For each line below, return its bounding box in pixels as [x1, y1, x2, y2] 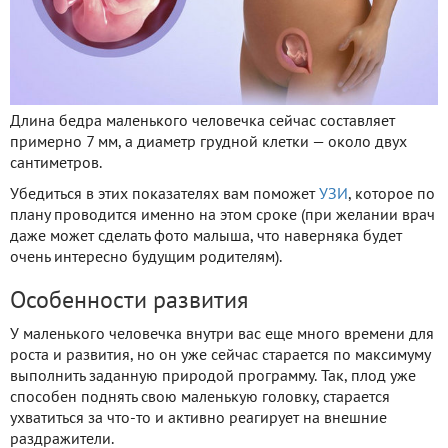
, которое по [348, 187, 435, 202]
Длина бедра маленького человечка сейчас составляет [10, 114, 395, 129]
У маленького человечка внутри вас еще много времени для [10, 327, 434, 342]
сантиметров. [10, 156, 102, 171]
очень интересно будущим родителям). [10, 250, 282, 265]
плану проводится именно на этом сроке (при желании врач [10, 208, 435, 223]
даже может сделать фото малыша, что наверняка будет [10, 229, 402, 244]
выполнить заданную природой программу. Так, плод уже [10, 369, 416, 384]
